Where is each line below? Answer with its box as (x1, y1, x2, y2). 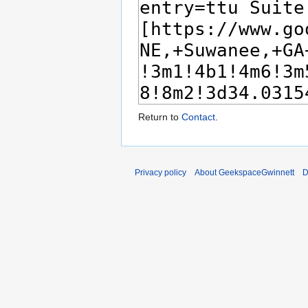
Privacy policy (135, 168, 186, 178)
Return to (138, 111, 181, 123)
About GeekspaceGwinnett (195, 168, 294, 178)
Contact (181, 111, 215, 123)
